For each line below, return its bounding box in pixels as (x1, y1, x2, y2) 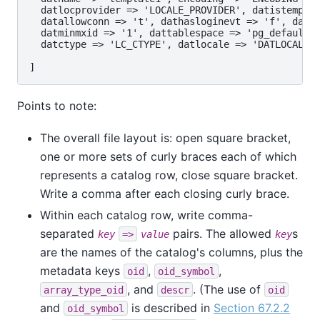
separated (40, 226, 98, 241)
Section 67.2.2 (214, 300, 290, 315)
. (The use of (193, 281, 264, 296)
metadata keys (40, 263, 124, 278)
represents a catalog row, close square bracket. (40, 167, 298, 182)
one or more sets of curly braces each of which (40, 149, 296, 164)
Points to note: (17, 99, 96, 114)
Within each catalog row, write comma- (40, 207, 253, 222)
